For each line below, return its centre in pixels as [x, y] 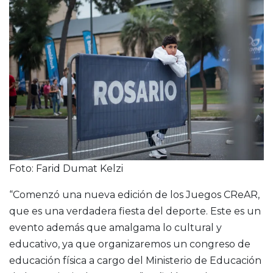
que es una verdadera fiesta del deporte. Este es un [135, 211]
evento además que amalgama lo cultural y [115, 227]
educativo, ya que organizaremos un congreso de [130, 244]
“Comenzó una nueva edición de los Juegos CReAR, [134, 194]
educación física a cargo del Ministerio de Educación [135, 260]
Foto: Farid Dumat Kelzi [66, 168]
